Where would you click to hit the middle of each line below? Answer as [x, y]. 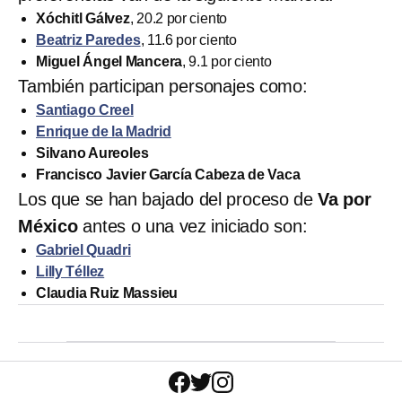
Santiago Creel [85, 109]
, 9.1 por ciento [227, 61]
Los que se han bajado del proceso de [166, 199]
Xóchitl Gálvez [83, 18]
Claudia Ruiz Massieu [107, 293]
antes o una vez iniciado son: [192, 226]
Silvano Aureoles [92, 153]
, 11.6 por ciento [189, 39]
